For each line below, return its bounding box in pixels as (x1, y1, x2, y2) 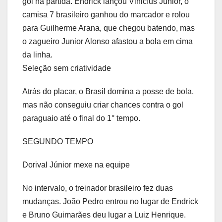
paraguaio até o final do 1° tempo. (22, 114, 140, 123)
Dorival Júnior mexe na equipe (22, 161, 130, 169)
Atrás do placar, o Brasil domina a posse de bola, (22, 87, 194, 96)
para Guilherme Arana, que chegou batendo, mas (22, 24, 195, 33)
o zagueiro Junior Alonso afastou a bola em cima (22, 37, 193, 46)
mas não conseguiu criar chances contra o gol (22, 101, 183, 110)
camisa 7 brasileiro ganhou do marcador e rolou (22, 10, 190, 19)
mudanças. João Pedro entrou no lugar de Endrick (22, 197, 198, 206)
